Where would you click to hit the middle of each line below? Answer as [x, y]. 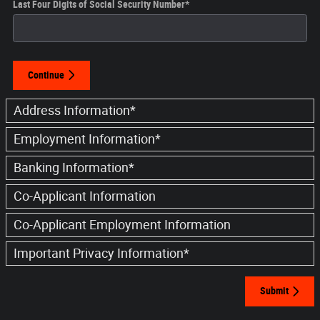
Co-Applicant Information [85, 197]
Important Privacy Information [99, 254]
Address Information [72, 111]
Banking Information [71, 168]
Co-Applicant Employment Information [122, 225]
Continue [46, 75]
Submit [274, 291]
